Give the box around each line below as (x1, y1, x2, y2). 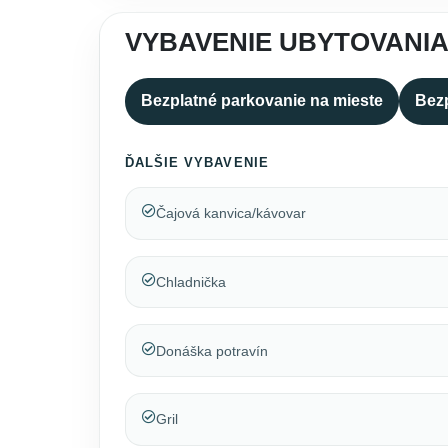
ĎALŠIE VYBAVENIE (124, 155, 269, 171)
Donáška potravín (155, 342, 268, 359)
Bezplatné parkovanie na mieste (140, 92, 383, 110)
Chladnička (155, 273, 226, 290)
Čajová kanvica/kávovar (155, 205, 306, 222)
